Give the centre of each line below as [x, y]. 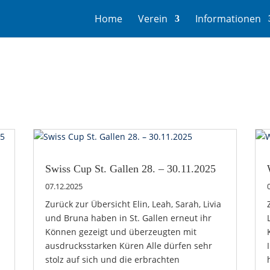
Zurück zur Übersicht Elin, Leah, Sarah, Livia [133, 204]
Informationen [228, 19]
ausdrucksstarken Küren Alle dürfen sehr [128, 245]
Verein [152, 19]
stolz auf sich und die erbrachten [112, 259]
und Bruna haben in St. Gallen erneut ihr [128, 218]
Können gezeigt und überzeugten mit [121, 231]
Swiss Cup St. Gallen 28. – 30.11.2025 [130, 168]
